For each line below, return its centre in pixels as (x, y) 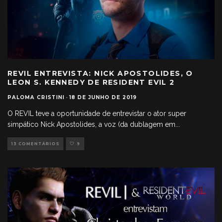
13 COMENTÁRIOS (35, 144)
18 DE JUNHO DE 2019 (103, 98)
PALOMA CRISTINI (36, 98)
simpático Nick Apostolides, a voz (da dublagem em (91, 125)
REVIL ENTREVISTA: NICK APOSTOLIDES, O (100, 74)
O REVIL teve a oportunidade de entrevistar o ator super (97, 114)
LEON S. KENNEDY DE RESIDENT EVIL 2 (91, 83)
